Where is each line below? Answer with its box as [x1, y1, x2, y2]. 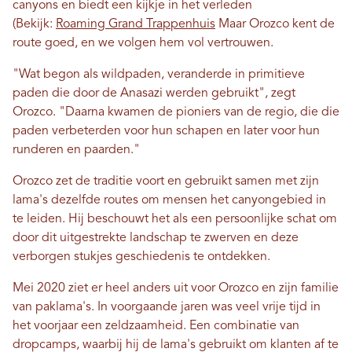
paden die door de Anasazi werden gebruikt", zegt [13, 87, 295, 101]
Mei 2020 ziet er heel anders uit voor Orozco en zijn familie [13, 282, 339, 295]
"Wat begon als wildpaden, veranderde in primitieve [13, 68, 305, 82]
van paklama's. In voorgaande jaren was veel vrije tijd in [13, 301, 321, 314]
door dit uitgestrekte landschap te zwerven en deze [13, 232, 299, 245]
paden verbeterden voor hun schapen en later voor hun [13, 125, 320, 138]
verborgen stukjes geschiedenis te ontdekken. [13, 251, 273, 264]
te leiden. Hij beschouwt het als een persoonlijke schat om [13, 213, 337, 226]
